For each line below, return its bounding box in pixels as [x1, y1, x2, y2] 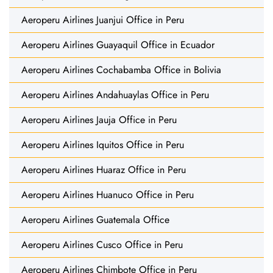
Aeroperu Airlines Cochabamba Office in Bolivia [21, 62, 221, 77]
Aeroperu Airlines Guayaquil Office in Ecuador [21, 37, 214, 52]
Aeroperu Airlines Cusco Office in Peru [21, 237, 183, 252]
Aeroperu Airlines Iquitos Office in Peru [21, 137, 184, 152]
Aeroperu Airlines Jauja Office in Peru [21, 112, 177, 127]
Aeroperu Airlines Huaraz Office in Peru [21, 162, 186, 177]
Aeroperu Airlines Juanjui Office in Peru [21, 12, 184, 27]
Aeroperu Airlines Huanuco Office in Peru [21, 187, 194, 202]
